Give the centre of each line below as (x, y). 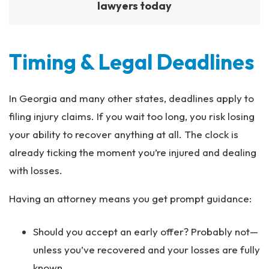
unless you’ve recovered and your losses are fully (147, 249)
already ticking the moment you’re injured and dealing (133, 152)
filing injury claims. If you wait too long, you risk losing (132, 116)
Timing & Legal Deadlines (131, 62)
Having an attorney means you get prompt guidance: (130, 198)
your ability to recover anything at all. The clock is (124, 134)
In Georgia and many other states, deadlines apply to (131, 98)
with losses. (36, 170)
